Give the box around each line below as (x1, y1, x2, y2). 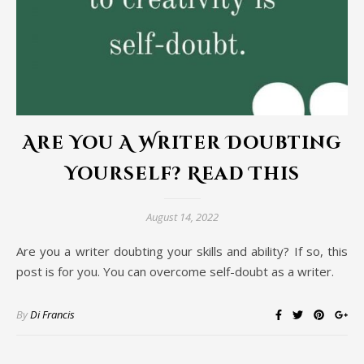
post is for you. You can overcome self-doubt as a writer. (16, 263, 334, 280)
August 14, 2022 (145, 210, 219, 225)
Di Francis (30, 307, 75, 323)
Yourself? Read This (64, 162, 300, 187)
